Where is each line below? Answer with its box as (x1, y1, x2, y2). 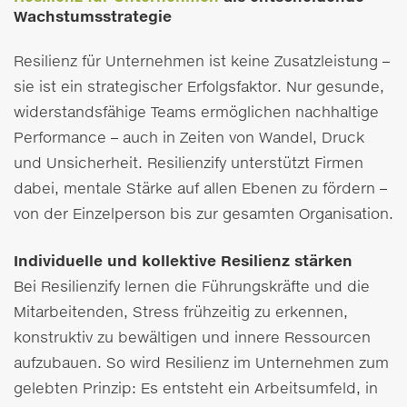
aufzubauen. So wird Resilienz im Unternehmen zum (14, 353, 389, 372)
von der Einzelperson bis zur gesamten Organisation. (14, 204, 393, 223)
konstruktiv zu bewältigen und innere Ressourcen (14, 328, 371, 346)
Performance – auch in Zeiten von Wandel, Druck (14, 128, 364, 146)
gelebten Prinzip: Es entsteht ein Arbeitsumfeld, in (14, 379, 378, 397)
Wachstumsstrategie (14, 7, 172, 25)
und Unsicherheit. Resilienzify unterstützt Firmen (14, 154, 363, 172)
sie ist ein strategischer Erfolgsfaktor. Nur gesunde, (14, 77, 384, 95)
